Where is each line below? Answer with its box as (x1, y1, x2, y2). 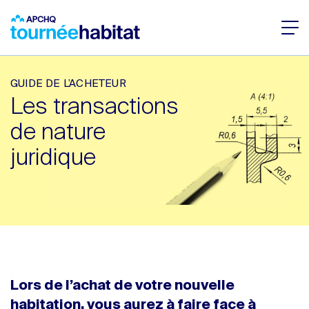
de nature (10, 121, 106, 144)
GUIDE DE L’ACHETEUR (10, 79, 126, 89)
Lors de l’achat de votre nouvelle (10, 279, 235, 293)
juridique (10, 146, 96, 170)
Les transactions (10, 95, 179, 119)
